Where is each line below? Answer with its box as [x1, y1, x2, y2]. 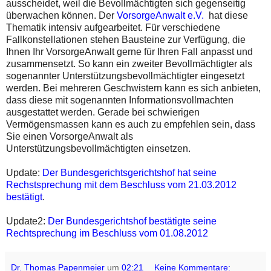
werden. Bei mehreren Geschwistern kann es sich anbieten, [6, 82, 261, 93]
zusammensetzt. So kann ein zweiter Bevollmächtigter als [6, 58, 252, 69]
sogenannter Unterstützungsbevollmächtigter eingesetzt [6, 70, 244, 81]
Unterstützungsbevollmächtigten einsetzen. [6, 143, 191, 154]
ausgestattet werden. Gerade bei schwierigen [6, 106, 200, 117]
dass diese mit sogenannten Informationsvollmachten [6, 94, 233, 105]
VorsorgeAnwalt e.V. [117, 10, 204, 21]
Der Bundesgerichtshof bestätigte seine [48, 215, 217, 226]
